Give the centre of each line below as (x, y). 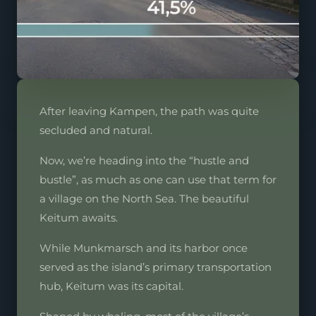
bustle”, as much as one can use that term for (158, 180)
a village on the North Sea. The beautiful (144, 199)
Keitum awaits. (79, 218)
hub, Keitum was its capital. (111, 286)
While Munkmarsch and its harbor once (144, 248)
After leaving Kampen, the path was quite (149, 111)
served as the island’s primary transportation (156, 267)
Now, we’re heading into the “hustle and (144, 160)
